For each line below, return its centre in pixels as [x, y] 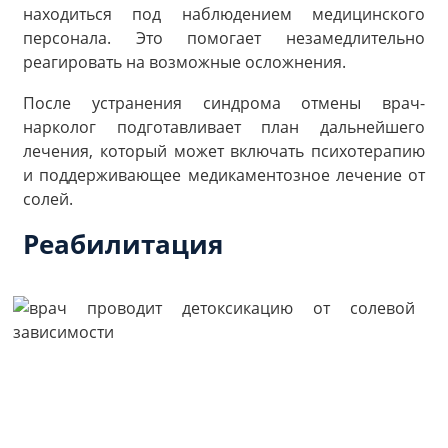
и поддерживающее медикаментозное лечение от [224, 175]
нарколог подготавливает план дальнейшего [224, 127]
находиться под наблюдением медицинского [224, 13]
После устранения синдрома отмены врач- [224, 103]
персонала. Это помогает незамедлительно [224, 37]
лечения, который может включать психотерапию [224, 151]
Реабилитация [123, 244]
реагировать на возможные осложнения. [184, 61]
